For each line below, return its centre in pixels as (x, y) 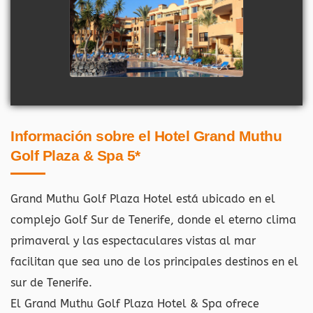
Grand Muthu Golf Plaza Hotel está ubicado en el (143, 198)
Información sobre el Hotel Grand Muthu (146, 136)
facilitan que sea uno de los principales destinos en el (154, 261)
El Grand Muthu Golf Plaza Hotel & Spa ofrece (135, 303)
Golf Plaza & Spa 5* (75, 155)
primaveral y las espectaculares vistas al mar (133, 240)
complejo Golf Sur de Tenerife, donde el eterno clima (153, 219)
